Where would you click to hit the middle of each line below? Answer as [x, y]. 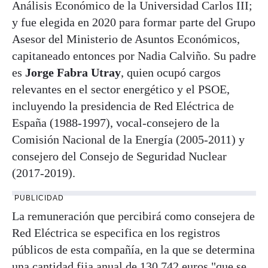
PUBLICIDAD [39, 198]
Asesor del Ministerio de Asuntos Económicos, [126, 39]
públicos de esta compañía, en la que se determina [133, 249]
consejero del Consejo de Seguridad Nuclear [119, 156]
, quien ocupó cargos [171, 72]
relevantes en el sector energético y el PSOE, [121, 89]
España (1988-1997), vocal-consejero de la [116, 122]
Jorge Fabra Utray [73, 72]
